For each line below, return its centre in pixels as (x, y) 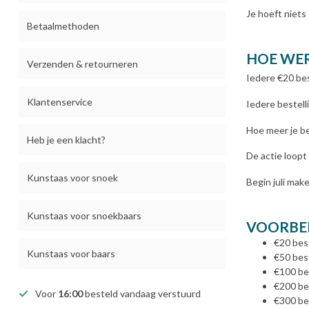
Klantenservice (60, 102)
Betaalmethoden (63, 26)
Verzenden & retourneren (82, 64)
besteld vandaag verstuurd (142, 293)
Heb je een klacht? (66, 140)
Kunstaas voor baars (71, 253)
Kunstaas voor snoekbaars (84, 216)
